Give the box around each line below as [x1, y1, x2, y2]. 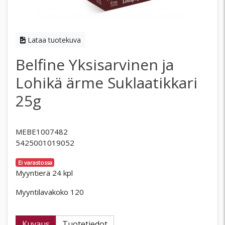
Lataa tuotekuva [26, 35, 81, 45]
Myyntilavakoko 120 [16, 187, 84, 197]
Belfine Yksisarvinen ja [16, 54, 174, 75]
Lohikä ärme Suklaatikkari [16, 72, 197, 93]
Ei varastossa [18, 159, 52, 166]
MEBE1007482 [16, 127, 68, 137]
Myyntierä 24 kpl [16, 168, 73, 178]
